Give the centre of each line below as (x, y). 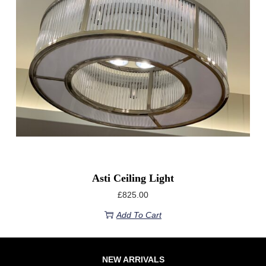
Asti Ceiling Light (133, 178)
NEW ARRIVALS (133, 259)
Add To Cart (139, 215)
